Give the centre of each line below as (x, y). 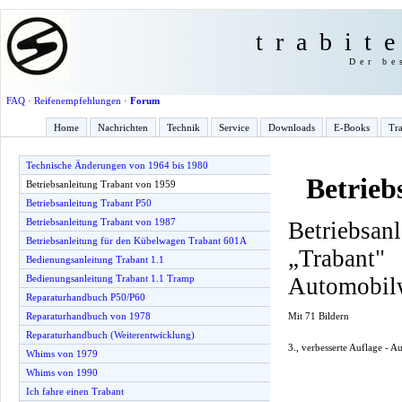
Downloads (292, 127)
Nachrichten (123, 127)
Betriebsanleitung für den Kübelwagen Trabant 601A (136, 240)
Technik (184, 127)
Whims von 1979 (62, 354)
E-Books (352, 127)
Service (234, 127)
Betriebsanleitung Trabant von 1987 (101, 222)
